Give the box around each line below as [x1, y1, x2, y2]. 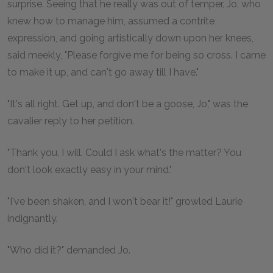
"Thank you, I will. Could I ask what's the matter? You [7, 147, 241, 158]
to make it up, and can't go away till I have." [7, 66, 199, 78]
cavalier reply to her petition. [7, 115, 134, 127]
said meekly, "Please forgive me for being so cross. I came [7, 49, 266, 61]
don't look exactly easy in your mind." [7, 164, 172, 175]
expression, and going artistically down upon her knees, [7, 32, 253, 44]
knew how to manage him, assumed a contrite [7, 15, 214, 27]
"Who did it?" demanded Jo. [7, 244, 130, 256]
